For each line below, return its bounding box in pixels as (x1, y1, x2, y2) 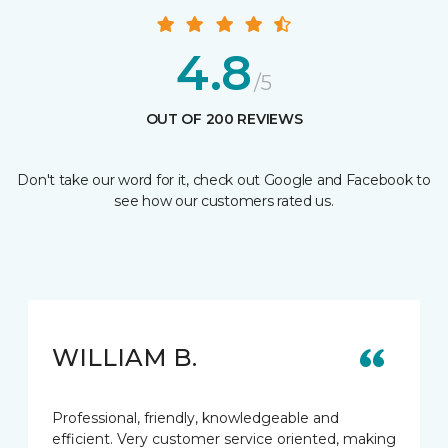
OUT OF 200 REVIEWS (145, 109, 303, 128)
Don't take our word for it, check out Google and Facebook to (17, 170, 431, 189)
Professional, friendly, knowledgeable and (52, 408, 339, 427)
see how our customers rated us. (114, 191, 334, 210)
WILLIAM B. (52, 342, 197, 372)
